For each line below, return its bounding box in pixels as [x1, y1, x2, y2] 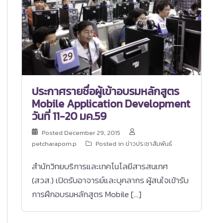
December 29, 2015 [64, 127, 120, 137]
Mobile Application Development [32, 95, 190, 112]
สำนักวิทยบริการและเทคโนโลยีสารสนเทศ [32, 159, 168, 173]
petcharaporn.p [32, 138, 77, 148]
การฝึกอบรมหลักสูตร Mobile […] [32, 187, 141, 201]
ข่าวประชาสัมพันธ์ [125, 138, 172, 148]
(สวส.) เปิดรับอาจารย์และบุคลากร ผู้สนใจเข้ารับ [32, 173, 189, 187]
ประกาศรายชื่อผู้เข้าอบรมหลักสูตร [32, 83, 179, 100]
